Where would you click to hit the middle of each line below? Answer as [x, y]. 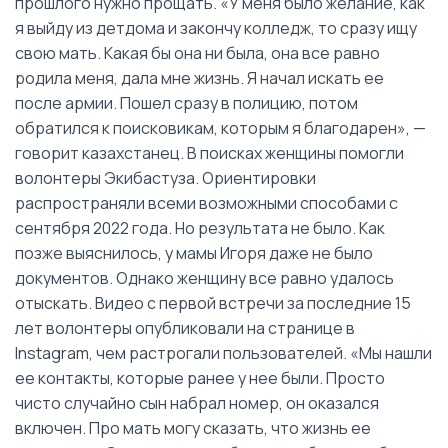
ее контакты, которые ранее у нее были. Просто [200, 377]
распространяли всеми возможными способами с [206, 202]
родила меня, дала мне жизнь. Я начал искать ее [199, 77]
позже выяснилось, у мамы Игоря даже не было [194, 252]
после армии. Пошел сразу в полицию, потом [186, 102]
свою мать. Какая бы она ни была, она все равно [197, 52]
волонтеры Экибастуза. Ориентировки [165, 177]
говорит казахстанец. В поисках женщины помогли [209, 152]
